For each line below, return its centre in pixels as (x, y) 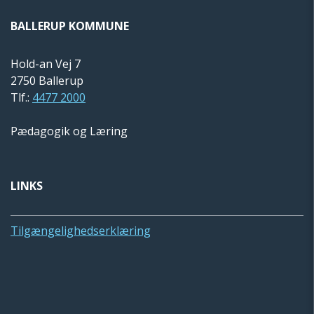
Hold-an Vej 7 (46, 64)
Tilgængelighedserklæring (81, 231)
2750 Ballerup (47, 81)
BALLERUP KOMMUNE (70, 26)
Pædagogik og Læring (69, 131)
